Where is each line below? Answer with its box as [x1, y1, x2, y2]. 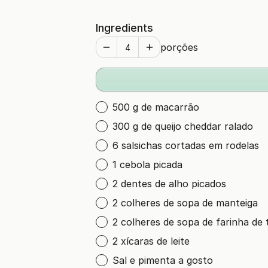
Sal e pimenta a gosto [112, 254, 213, 266]
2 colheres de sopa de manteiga [112, 197, 258, 209]
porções [160, 41, 198, 53]
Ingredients [96, 22, 153, 34]
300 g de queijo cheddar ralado [112, 120, 253, 132]
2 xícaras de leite [112, 235, 190, 247]
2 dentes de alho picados [112, 178, 226, 190]
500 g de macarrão [112, 101, 199, 113]
